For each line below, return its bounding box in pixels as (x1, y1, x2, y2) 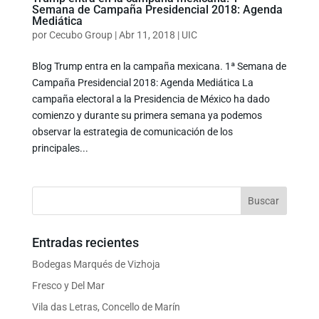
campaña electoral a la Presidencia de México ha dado (31, 93, 270, 105)
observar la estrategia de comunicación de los (31, 125, 233, 137)
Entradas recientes (31, 234, 139, 250)
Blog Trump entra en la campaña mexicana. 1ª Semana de (31, 60, 286, 72)
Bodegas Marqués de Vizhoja (31, 258, 160, 270)
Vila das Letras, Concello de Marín (31, 300, 180, 313)
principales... (31, 142, 88, 154)
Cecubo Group (48, 28, 113, 41)
